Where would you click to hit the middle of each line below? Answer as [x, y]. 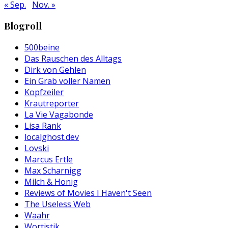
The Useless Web [58, 204]
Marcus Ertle [49, 159]
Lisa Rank [43, 126]
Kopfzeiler [44, 92]
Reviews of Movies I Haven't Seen [88, 193]
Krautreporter [52, 103]
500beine [42, 47]
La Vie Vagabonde [59, 115]
